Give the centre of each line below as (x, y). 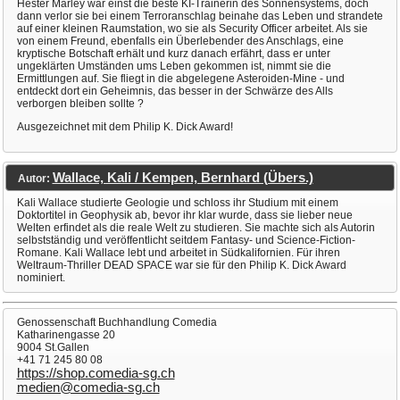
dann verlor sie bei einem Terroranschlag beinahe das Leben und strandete (200, 17)
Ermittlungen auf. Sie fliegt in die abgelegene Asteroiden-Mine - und (180, 79)
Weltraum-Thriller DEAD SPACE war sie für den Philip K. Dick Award (181, 266)
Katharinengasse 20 (66, 335)
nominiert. (41, 278)
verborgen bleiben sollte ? (80, 104)
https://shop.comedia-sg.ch (96, 374)
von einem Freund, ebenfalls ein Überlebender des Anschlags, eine (180, 42)
